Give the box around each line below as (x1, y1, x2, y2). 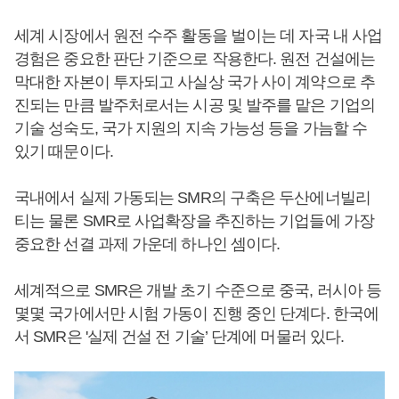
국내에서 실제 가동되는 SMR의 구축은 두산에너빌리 (14, 189, 370, 207)
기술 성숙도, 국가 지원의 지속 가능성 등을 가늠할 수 (14, 119, 368, 137)
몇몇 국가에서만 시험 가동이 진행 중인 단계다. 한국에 (14, 305, 379, 322)
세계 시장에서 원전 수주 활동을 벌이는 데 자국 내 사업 (14, 27, 383, 45)
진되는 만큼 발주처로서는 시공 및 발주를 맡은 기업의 (14, 96, 375, 114)
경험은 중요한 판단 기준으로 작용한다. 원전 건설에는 (14, 50, 375, 68)
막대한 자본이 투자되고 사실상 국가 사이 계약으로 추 (14, 73, 375, 91)
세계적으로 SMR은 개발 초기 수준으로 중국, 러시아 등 (14, 281, 382, 299)
